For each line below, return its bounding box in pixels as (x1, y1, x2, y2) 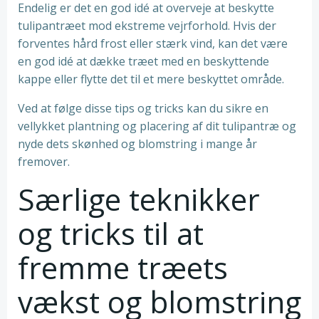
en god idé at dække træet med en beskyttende (18, 53, 269, 69)
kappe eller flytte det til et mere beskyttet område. (18, 71, 284, 87)
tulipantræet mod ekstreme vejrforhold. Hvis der (18, 18, 276, 33)
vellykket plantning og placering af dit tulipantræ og (18, 118, 296, 134)
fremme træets (18, 247, 228, 288)
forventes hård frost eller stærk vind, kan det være (18, 36, 288, 51)
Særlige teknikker (18, 179, 260, 219)
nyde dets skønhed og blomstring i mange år (18, 136, 257, 152)
